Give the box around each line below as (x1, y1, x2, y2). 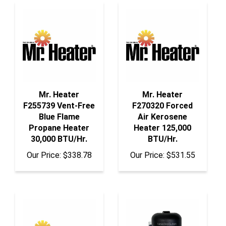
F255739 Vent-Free (23, 93, 95, 103)
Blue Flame (38, 104, 80, 114)
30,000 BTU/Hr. (31, 126, 88, 136)
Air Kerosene (138, 104, 188, 114)
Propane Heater (29, 115, 90, 125)
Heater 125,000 (134, 115, 192, 125)
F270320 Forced (132, 93, 193, 103)
